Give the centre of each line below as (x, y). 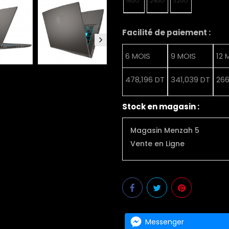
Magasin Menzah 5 (165, 130)
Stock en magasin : (161, 106)
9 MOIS (183, 56)
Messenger (165, 222)
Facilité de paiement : (166, 32)
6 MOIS (138, 56)
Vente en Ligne (157, 143)
